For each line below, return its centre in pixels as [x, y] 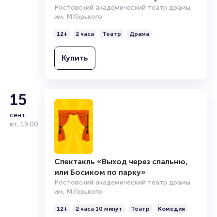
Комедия [171, 209]
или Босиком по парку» [100, 172]
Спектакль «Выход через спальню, [121, 161]
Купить [75, 58]
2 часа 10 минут [99, 209]
